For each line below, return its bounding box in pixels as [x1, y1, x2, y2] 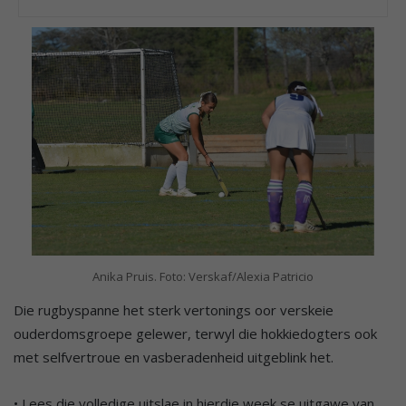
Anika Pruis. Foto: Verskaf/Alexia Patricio [92, 268, 314, 285]
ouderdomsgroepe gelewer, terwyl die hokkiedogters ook [14, 324, 377, 343]
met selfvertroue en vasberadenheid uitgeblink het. [14, 348, 333, 367]
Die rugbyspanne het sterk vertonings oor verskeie [14, 301, 333, 320]
